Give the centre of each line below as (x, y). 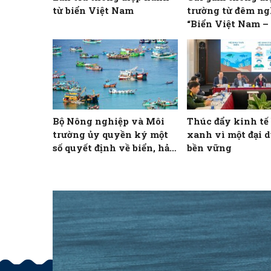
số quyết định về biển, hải (113, 148)
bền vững (210, 148)
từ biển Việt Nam (93, 10)
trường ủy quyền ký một (110, 135)
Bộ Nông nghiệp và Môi (109, 121)
